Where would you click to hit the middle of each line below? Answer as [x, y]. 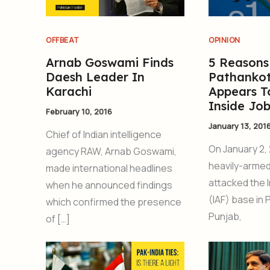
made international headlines [109, 168]
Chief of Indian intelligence [104, 135]
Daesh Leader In [95, 77]
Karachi [69, 91]
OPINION [224, 40]
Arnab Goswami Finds [110, 62]
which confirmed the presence [114, 202]
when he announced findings [109, 185]
